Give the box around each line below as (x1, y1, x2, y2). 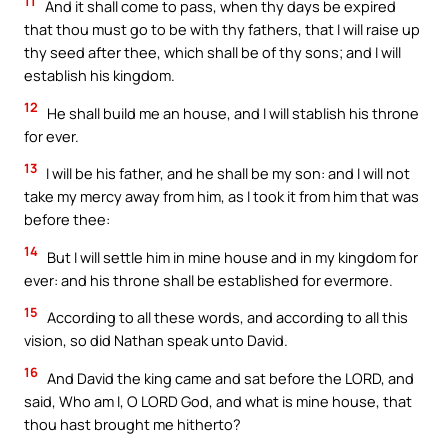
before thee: (24, 209, 110, 230)
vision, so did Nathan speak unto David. (24, 330, 288, 351)
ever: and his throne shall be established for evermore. (24, 269, 393, 290)
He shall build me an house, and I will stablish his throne (44, 102, 419, 123)
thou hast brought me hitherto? (24, 413, 241, 434)
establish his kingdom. (24, 64, 175, 85)
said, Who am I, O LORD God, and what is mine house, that (24, 390, 412, 411)
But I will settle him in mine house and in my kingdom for (44, 246, 418, 267)
